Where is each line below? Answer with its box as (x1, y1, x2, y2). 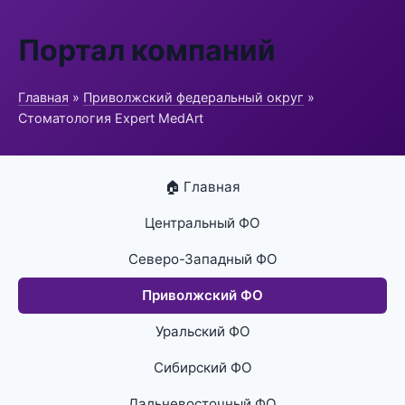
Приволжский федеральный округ (83, 89, 304, 105)
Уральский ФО (155, 323, 250, 340)
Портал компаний (18, 33, 276, 68)
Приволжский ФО (142, 287, 263, 304)
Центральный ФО (145, 214, 260, 231)
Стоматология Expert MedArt (18, 110, 203, 126)
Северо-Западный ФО (127, 250, 278, 268)
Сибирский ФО (153, 359, 252, 376)
